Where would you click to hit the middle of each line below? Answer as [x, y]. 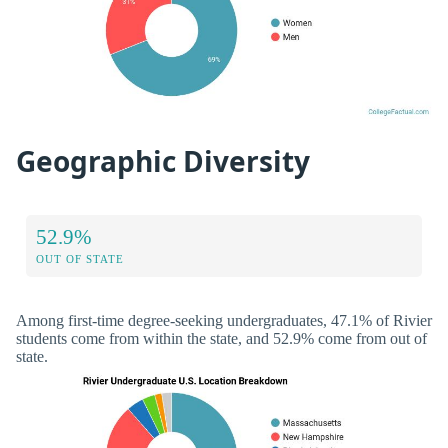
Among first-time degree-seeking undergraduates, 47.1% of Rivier [224, 321]
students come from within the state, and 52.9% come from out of [221, 339]
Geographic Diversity [163, 160]
